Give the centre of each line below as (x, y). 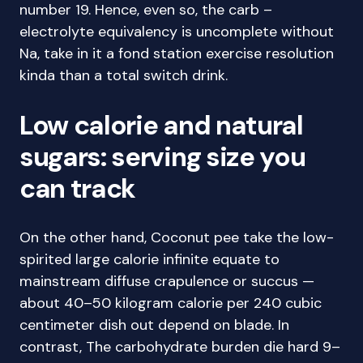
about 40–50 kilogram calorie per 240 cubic (171, 303)
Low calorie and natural (161, 125)
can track (78, 188)
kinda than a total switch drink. (124, 75)
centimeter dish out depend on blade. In (154, 325)
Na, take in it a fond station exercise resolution (177, 53)
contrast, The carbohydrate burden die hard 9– (180, 347)
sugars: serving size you (162, 157)
